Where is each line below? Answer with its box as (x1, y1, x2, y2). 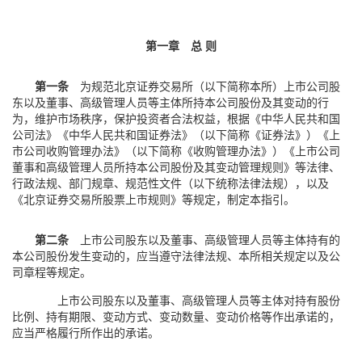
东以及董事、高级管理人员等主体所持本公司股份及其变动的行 (12, 94, 329, 110)
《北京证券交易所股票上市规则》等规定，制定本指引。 (12, 191, 295, 207)
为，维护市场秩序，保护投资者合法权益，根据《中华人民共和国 (12, 110, 340, 126)
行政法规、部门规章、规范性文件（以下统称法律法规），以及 (12, 175, 329, 191)
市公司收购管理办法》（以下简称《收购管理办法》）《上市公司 (12, 142, 340, 158)
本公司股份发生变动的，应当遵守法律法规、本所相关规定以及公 (12, 247, 340, 263)
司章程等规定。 (12, 263, 91, 280)
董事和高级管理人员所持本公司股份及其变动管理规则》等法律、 (12, 158, 340, 175)
